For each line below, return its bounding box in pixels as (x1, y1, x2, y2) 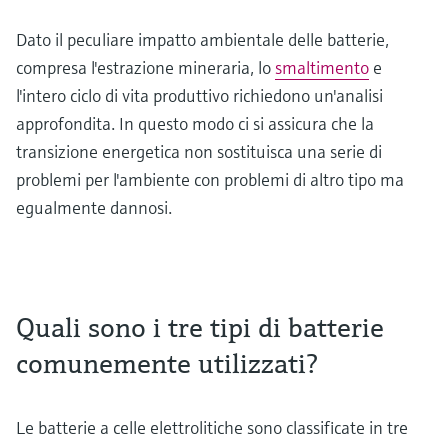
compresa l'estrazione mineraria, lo (16, 55, 275, 79)
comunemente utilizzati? (16, 345, 318, 381)
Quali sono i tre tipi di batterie (16, 309, 384, 345)
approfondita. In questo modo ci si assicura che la (16, 111, 374, 135)
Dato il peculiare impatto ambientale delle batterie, (16, 27, 389, 51)
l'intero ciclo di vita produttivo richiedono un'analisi (16, 83, 383, 107)
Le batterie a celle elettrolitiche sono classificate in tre (16, 415, 408, 439)
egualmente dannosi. (16, 195, 172, 219)
